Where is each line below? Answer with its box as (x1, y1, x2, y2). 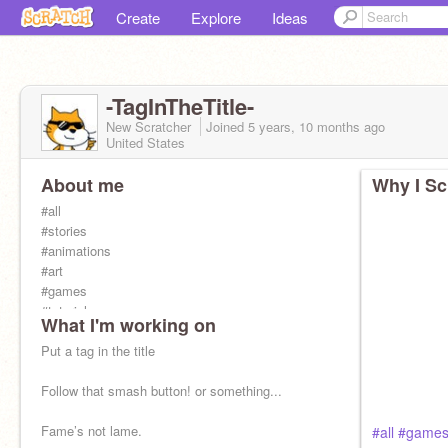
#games (41, 281, 87, 300)
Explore (191, 7, 241, 28)
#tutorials (41, 301, 94, 320)
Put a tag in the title (41, 341, 155, 360)
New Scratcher (106, 117, 195, 136)
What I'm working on (41, 312, 216, 338)
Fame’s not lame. (41, 421, 142, 440)
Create (116, 7, 160, 28)
